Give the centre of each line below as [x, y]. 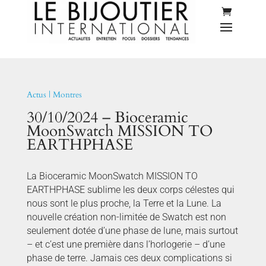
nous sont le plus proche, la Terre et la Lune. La [124, 204]
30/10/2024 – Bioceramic [107, 118]
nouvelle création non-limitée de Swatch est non [126, 217]
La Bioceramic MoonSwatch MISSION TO [112, 176]
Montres [67, 95]
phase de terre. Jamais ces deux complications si [129, 258]
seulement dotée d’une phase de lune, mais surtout [132, 231]
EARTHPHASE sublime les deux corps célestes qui [130, 190]
